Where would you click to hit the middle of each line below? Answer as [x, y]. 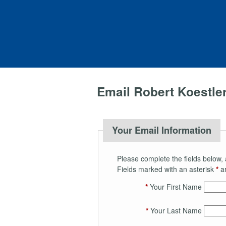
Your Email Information [161, 130]
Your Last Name [175, 210]
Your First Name [175, 186]
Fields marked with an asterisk [166, 169]
